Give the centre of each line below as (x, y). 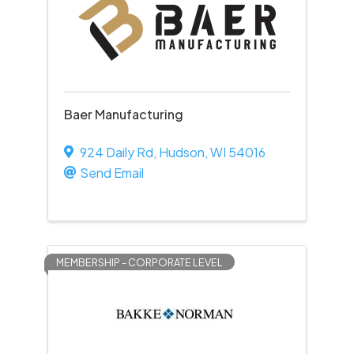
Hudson (181, 152)
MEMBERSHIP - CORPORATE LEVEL (139, 262)
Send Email (111, 173)
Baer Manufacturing (123, 114)
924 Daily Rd (116, 152)
